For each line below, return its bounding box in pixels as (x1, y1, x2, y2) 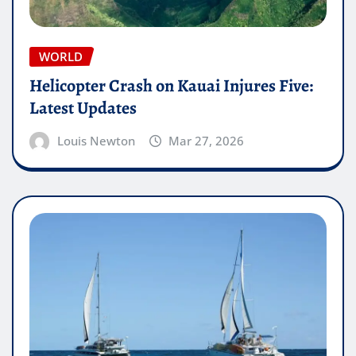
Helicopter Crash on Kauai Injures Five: (29, 73, 313, 98)
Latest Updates (29, 95, 137, 120)
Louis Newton (56, 132, 135, 149)
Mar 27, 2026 (168, 132, 245, 149)
